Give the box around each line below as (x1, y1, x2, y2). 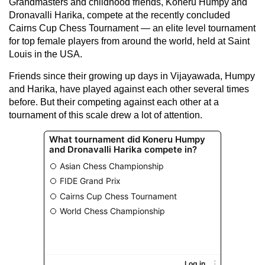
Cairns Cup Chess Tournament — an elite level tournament (9, 22, 256, 33)
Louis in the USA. (9, 49, 82, 59)
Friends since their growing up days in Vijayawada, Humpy (9, 70, 255, 81)
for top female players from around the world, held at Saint (9, 35, 250, 46)
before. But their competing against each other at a (9, 96, 219, 107)
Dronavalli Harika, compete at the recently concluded (9, 9, 230, 20)
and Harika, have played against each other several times (9, 83, 249, 94)
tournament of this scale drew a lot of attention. (9, 109, 202, 120)
